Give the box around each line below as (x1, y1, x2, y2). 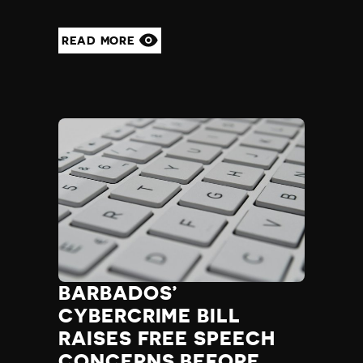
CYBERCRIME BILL (58, 306, 241, 327)
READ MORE (62, 34, 139, 46)
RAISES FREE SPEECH (58, 329, 275, 349)
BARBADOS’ (58, 284, 179, 304)
